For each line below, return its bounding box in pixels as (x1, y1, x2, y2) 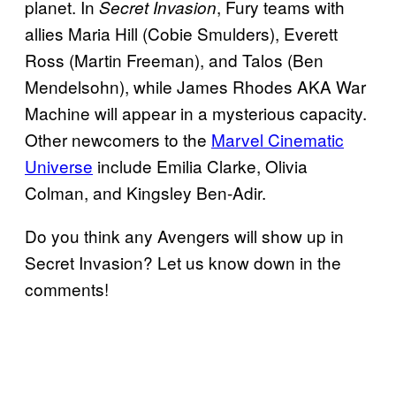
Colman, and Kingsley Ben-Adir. (25, 180, 266, 205)
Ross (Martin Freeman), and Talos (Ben (25, 48, 324, 72)
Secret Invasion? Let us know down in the (25, 250, 341, 275)
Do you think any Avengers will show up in (25, 224, 344, 248)
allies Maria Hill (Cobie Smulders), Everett (25, 21, 338, 46)
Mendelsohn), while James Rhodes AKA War (25, 74, 366, 99)
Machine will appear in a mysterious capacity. (25, 101, 367, 126)
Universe (25, 154, 93, 179)
